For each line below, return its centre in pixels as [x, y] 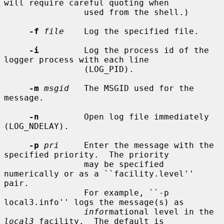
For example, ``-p [44, 192]
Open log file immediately [124, 116]
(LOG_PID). [44, 69]
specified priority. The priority [86, 154]
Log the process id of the [124, 50]
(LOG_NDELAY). [36, 126]
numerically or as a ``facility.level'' [99, 173]
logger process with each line [76, 59]
